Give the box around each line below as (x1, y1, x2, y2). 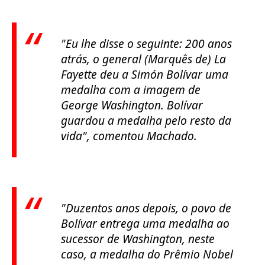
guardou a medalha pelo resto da (61, 112, 231, 129)
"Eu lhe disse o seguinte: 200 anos (61, 35, 232, 52)
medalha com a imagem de (61, 82, 201, 98)
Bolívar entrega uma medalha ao (61, 215, 230, 232)
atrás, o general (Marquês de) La (61, 51, 226, 67)
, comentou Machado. (87, 128, 197, 144)
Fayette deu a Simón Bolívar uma (61, 66, 228, 83)
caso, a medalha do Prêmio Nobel (61, 246, 233, 263)
